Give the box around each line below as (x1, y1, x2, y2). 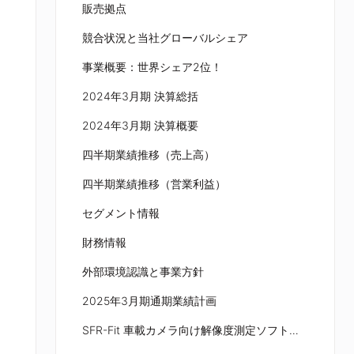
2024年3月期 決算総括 (81, 89, 198, 103)
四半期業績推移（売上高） (81, 148, 215, 161)
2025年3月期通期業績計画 (81, 294, 217, 307)
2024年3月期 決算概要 (81, 119, 198, 132)
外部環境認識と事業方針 (81, 265, 204, 278)
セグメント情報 (81, 206, 160, 220)
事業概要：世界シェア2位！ (81, 60, 222, 73)
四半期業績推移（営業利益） (81, 177, 226, 190)
